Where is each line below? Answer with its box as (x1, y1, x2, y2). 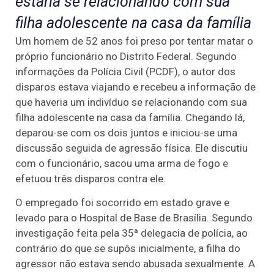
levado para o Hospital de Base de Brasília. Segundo (15, 212, 253, 224)
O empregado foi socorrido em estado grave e (15, 196, 229, 209)
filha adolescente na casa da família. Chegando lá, (15, 111, 245, 124)
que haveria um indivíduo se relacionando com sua (15, 95, 247, 108)
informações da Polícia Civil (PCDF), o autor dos (15, 65, 235, 78)
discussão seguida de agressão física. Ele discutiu (15, 141, 248, 154)
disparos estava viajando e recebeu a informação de (15, 80, 256, 93)
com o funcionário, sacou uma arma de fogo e (15, 157, 228, 169)
